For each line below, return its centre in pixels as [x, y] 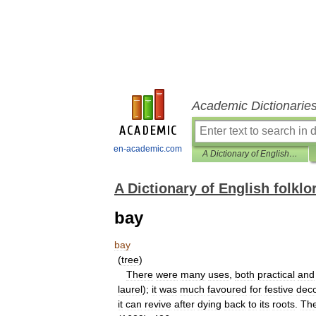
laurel [130, 289]
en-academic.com [148, 149]
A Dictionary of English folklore [293, 154]
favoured [227, 289]
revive [158, 304]
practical [276, 274]
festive [279, 289]
